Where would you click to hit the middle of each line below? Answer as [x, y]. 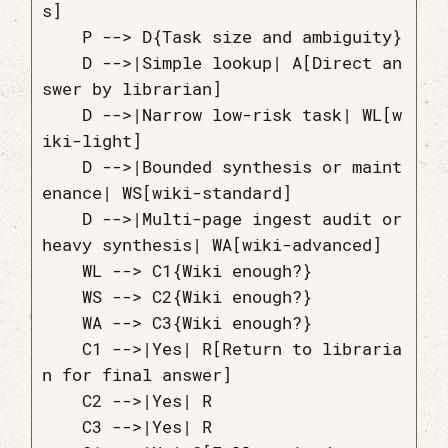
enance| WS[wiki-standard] [167, 193]
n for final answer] [137, 375]
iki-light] [92, 141]
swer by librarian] [132, 89]
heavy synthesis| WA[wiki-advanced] [212, 245]
